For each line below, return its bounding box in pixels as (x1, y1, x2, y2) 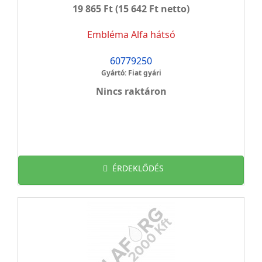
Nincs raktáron (95, 85, 167, 98)
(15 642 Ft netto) (113, 2, 189, 15)
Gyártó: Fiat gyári (101, 68, 161, 78)
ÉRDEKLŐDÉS (112, 163, 164, 174)
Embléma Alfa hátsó (87, 28, 175, 41)
